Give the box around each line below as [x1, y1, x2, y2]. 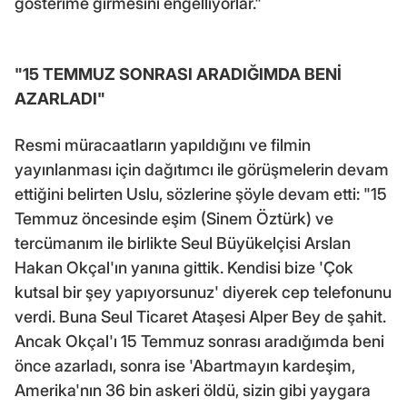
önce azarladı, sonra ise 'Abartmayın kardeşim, [15, 355, 355, 375]
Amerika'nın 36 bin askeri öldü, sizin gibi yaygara [15, 380, 371, 400]
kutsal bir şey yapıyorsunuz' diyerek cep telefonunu [15, 282, 392, 302]
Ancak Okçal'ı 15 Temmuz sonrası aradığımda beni [15, 331, 384, 351]
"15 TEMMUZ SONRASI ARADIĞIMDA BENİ [15, 64, 342, 84]
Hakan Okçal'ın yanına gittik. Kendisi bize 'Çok [15, 257, 353, 277]
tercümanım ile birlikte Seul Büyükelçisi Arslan [15, 233, 351, 253]
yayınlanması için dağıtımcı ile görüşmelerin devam [15, 159, 389, 179]
